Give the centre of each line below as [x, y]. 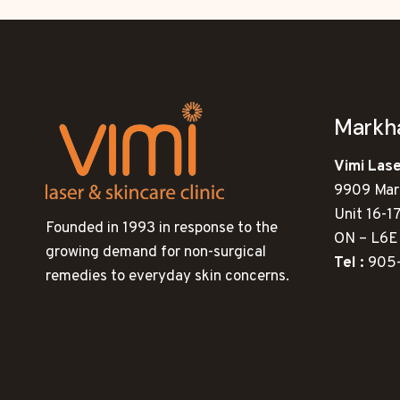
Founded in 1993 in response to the [162, 228]
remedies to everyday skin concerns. [167, 276]
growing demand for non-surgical [156, 252]
